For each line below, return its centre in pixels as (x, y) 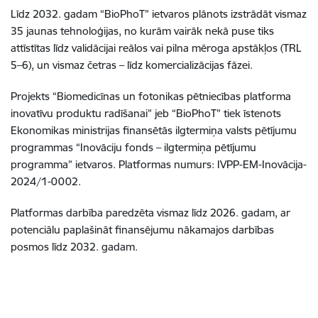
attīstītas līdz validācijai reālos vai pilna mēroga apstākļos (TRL (156, 48)
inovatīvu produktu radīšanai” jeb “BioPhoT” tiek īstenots (146, 113)
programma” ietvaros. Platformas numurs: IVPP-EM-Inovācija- (159, 164)
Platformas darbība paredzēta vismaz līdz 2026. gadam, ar (150, 212)
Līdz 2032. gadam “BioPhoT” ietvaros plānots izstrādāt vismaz (159, 13)
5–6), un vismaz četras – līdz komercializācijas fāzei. (132, 65)
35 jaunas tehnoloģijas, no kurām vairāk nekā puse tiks (142, 31)
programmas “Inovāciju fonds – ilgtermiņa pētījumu (133, 147)
